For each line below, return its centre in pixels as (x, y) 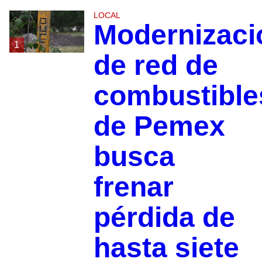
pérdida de (164, 217)
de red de (156, 65)
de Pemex (159, 126)
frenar (133, 187)
